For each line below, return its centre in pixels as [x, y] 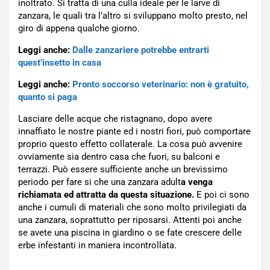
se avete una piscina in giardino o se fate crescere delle [130, 233]
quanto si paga [48, 97]
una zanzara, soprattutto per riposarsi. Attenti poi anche [130, 220]
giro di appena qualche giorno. [79, 29]
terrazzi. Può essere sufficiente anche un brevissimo [123, 170]
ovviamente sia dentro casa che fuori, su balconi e [119, 157]
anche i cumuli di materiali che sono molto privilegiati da [132, 208]
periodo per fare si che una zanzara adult [99, 182]
